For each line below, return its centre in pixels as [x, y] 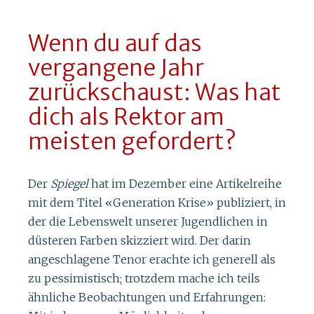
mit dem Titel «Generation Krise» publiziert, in [157, 203]
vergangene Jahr [116, 68]
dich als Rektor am [126, 117]
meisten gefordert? [132, 141]
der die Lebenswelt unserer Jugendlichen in [148, 222]
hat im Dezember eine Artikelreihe [185, 184]
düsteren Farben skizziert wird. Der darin [139, 241]
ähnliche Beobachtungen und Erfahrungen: [147, 298]
